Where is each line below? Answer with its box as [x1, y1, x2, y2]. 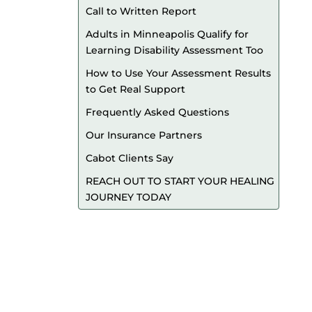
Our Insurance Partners [86, 129, 202, 141]
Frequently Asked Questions [86, 106, 229, 118]
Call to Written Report [86, 5, 196, 17]
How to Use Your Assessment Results [86, 67, 271, 79]
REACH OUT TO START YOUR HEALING [86, 175, 274, 187]
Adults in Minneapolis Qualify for [86, 28, 249, 40]
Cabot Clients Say [86, 152, 173, 164]
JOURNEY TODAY [86, 191, 171, 203]
